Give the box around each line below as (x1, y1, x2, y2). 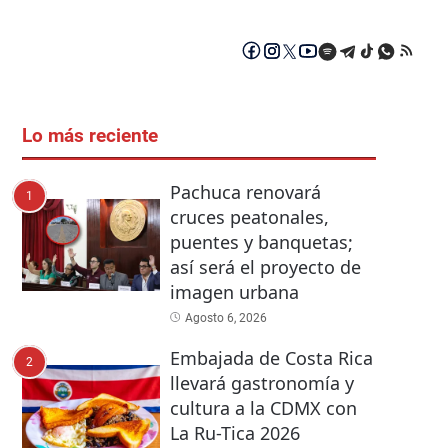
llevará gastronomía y (169, 371, 354, 396)
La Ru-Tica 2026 (169, 421, 300, 446)
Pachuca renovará (169, 180, 321, 205)
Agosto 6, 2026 (184, 311, 267, 326)
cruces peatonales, (169, 205, 329, 230)
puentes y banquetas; (169, 230, 353, 255)
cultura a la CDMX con (169, 396, 357, 421)
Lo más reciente (22, 125, 158, 148)
